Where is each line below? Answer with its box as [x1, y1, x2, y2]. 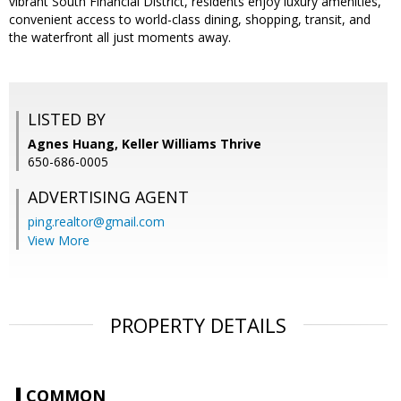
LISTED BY [28, 108, 106, 131]
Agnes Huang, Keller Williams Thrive [28, 135, 261, 153]
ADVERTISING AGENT [28, 186, 189, 209]
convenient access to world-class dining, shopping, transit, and [9, 11, 371, 29]
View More [28, 232, 90, 250]
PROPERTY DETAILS [110, 311, 286, 339]
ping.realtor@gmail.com [28, 213, 165, 231]
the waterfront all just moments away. [9, 29, 231, 47]
